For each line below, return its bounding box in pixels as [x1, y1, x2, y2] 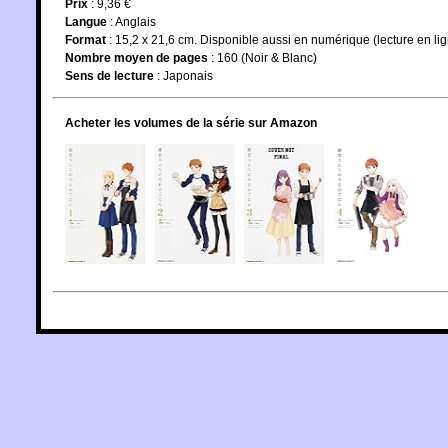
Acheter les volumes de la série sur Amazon [65, 115, 317, 130]
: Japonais [154, 68, 213, 83]
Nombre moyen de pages [65, 50, 208, 65]
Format [65, 32, 106, 47]
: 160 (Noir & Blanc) [208, 50, 317, 65]
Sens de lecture [65, 68, 154, 83]
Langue [65, 14, 107, 29]
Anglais [115, 14, 156, 29]
